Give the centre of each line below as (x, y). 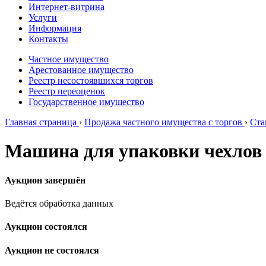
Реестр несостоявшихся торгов (91, 80)
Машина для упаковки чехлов (133, 151)
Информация (55, 28)
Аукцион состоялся (46, 227)
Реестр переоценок (67, 91)
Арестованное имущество (81, 70)
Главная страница (41, 122)
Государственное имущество (86, 102)
